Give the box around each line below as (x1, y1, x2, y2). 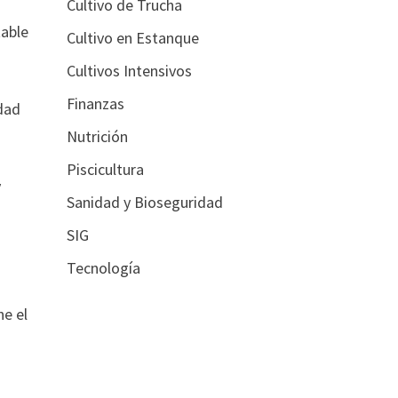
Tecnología (66, 258, 140, 278)
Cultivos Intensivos (66, 60, 192, 81)
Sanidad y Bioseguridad (66, 192, 223, 212)
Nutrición (66, 126, 128, 147)
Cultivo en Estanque (66, 28, 199, 48)
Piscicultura (66, 159, 144, 179)
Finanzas (66, 93, 124, 114)
